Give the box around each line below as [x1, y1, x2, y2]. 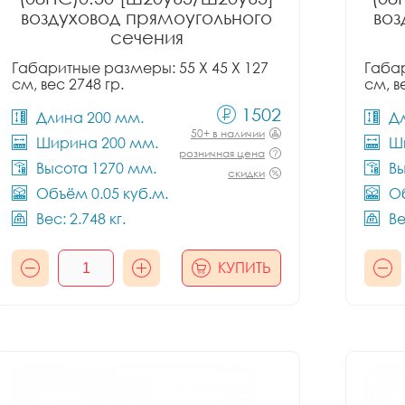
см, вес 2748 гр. [12, 75, 124, 93]
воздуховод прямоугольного [21, 6, 272, 28]
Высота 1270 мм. [36, 159, 156, 177]
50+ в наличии [191, 127, 265, 140]
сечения [109, 26, 184, 48]
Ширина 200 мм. [36, 134, 158, 152]
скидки [228, 166, 265, 180]
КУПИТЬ [218, 259, 271, 277]
